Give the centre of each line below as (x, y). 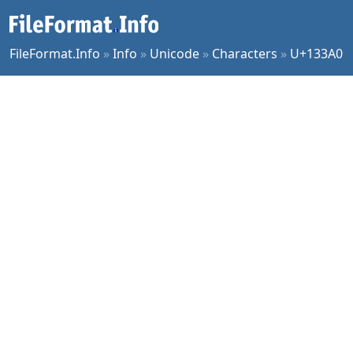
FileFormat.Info (55, 54)
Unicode (175, 54)
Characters (245, 54)
